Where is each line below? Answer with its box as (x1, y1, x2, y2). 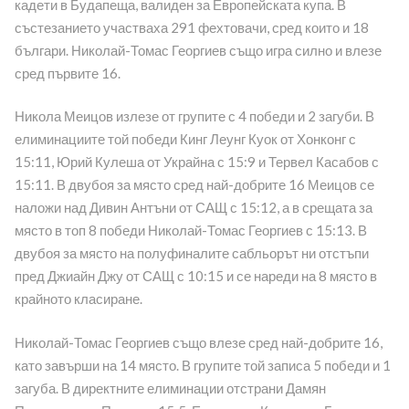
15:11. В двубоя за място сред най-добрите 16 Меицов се (14, 176, 374, 194)
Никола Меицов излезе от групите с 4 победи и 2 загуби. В (14, 108, 374, 125)
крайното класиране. (14, 290, 142, 308)
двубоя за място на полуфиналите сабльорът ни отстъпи (14, 245, 369, 262)
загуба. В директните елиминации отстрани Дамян (14, 379, 326, 396)
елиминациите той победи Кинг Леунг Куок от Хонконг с (14, 131, 356, 148)
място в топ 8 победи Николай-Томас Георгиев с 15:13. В (14, 222, 367, 239)
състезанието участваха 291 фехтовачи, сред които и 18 (14, 18, 369, 36)
